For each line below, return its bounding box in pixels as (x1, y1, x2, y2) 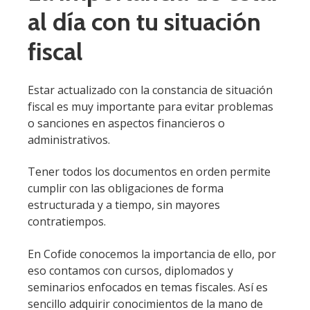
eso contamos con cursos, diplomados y (28, 262, 233, 278)
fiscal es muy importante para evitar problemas (28, 99, 273, 115)
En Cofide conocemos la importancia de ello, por (28, 246, 276, 262)
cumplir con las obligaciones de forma (28, 181, 224, 197)
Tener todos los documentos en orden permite (28, 164, 271, 180)
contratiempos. (28, 214, 106, 230)
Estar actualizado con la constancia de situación (28, 82, 273, 98)
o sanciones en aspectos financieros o (28, 116, 225, 131)
